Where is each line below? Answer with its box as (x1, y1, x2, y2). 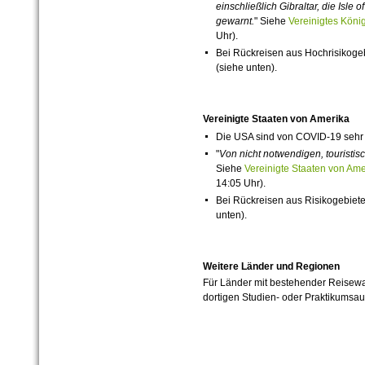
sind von (253, 130, 296, 143)
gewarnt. (215, 15, 254, 27)
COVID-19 (295, 130, 341, 143)
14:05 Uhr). (215, 177, 266, 189)
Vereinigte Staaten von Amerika (202, 112, 350, 125)
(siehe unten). (215, 61, 277, 73)
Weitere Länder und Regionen (202, 260, 340, 272)
